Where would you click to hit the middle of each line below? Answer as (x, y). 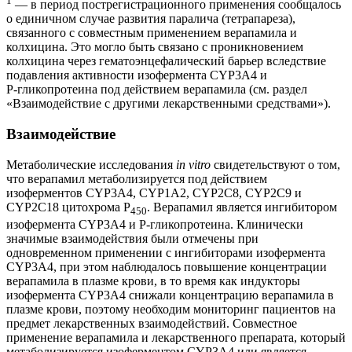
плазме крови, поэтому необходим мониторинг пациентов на (171, 309)
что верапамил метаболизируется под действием (137, 178)
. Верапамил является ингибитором (242, 207)
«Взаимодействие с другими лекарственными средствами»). (169, 104)
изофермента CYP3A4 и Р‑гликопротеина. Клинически (155, 224)
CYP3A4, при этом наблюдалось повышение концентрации (167, 266)
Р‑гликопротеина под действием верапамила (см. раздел (157, 90)
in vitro (193, 164)
